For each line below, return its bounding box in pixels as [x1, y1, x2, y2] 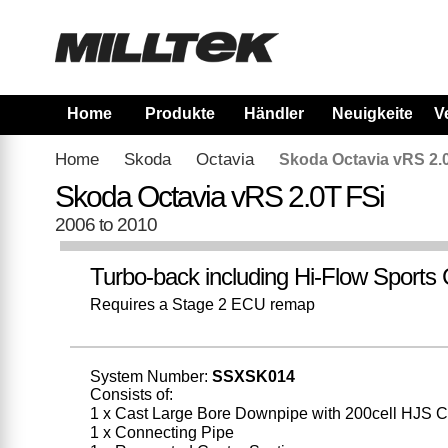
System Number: [89, 367, 212, 385]
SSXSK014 [211, 367, 295, 385]
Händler [243, 105, 304, 122]
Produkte [144, 105, 215, 122]
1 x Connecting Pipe [89, 423, 234, 441]
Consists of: [89, 385, 173, 403]
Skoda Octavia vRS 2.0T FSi [54, 180, 384, 213]
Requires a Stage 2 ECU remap [89, 296, 315, 313]
